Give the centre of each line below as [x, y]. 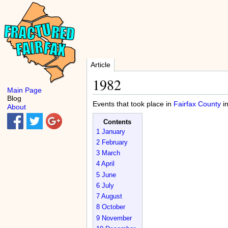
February [115, 142]
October [113, 207]
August [111, 196]
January [113, 132]
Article [101, 65]
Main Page [24, 90]
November [117, 218]
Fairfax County [197, 104]
